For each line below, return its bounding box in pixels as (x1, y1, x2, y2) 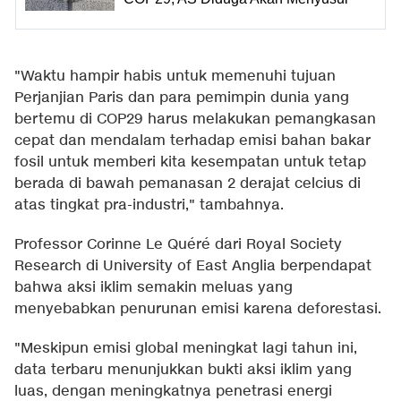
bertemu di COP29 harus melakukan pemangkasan (14, 110, 376, 130)
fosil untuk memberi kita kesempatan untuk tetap (14, 153, 366, 173)
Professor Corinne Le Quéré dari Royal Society (14, 235, 342, 255)
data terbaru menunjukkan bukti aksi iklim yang (14, 361, 352, 380)
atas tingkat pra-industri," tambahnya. (14, 196, 284, 216)
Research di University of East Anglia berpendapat (14, 257, 371, 277)
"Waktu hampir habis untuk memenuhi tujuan (14, 67, 336, 87)
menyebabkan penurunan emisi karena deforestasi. (14, 300, 381, 320)
